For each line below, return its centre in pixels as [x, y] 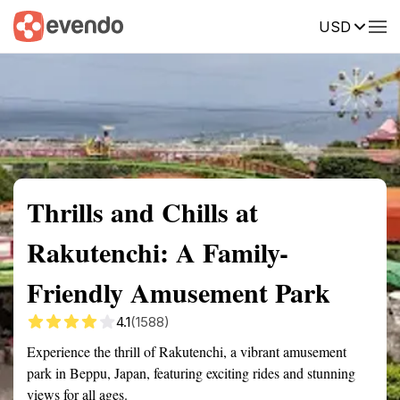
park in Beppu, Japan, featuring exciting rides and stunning [191, 373]
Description [283, 25]
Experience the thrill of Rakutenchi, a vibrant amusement [187, 351]
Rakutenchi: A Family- [158, 252]
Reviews [369, 25]
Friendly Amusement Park [179, 292]
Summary [40, 25]
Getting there [185, 25]
